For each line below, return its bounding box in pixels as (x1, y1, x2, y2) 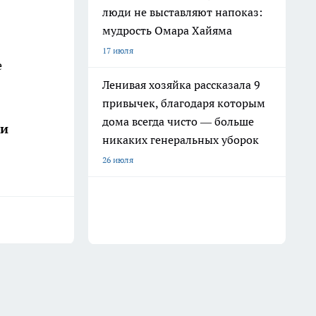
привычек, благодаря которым (102, 96, 265, 110)
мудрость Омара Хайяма (102, 23, 232, 37)
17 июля (102, 45, 133, 56)
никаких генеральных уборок (102, 133, 259, 147)
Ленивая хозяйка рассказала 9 (102, 78, 260, 92)
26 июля (102, 154, 133, 165)
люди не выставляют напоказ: (102, 5, 262, 19)
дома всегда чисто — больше (102, 114, 254, 128)
